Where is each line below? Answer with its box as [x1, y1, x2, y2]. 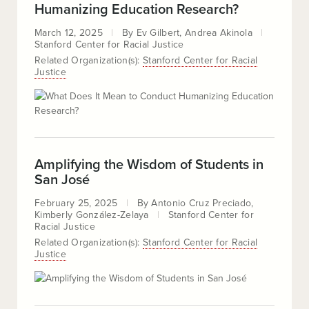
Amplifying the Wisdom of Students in [34, 157, 263, 173]
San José [34, 172, 90, 188]
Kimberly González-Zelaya [34, 209, 149, 221]
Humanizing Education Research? [34, 1, 239, 18]
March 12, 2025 [34, 27, 103, 39]
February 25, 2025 [34, 197, 118, 209]
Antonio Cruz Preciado [151, 197, 252, 209]
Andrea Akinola [184, 27, 252, 39]
